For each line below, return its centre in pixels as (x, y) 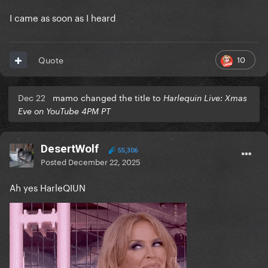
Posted (54, 161)
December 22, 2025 (104, 161)
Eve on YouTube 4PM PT (64, 111)
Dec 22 (32, 97)
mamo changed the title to (108, 97)
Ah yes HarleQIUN (49, 187)
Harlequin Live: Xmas (205, 98)
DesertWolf (70, 149)
